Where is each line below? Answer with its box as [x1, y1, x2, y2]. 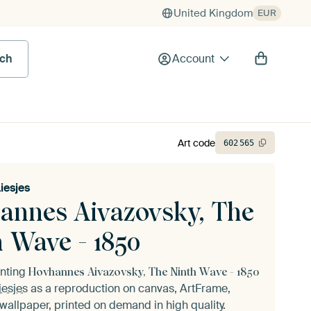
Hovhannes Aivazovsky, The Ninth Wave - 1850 [28, 265, 259, 278]
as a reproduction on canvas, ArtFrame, [28, 281, 230, 296]
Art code [178, 136, 215, 149]
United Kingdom [174, 6, 253, 20]
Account [171, 51, 215, 66]
